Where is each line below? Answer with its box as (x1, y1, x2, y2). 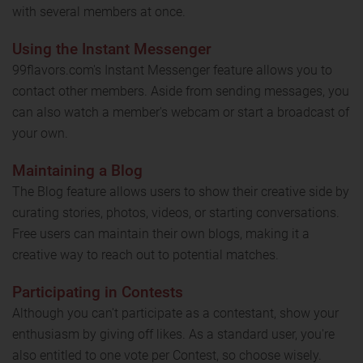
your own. (12, 125, 68, 141)
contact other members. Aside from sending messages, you (12, 83, 349, 99)
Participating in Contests (12, 282, 183, 301)
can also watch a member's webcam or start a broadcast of (12, 104, 349, 120)
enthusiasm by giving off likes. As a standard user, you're (12, 326, 335, 342)
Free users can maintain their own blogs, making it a (12, 225, 310, 241)
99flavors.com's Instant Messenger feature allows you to (12, 62, 332, 78)
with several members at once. (12, 3, 186, 19)
